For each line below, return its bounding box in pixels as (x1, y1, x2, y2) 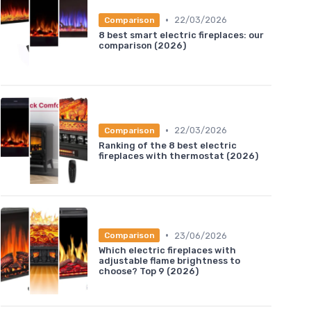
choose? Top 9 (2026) (99, 266, 199, 277)
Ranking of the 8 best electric (99, 140, 237, 151)
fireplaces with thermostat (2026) (99, 150, 258, 161)
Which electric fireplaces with (99, 245, 236, 256)
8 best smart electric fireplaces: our (99, 29, 264, 40)
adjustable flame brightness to (99, 255, 240, 267)
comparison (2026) (99, 40, 186, 51)
